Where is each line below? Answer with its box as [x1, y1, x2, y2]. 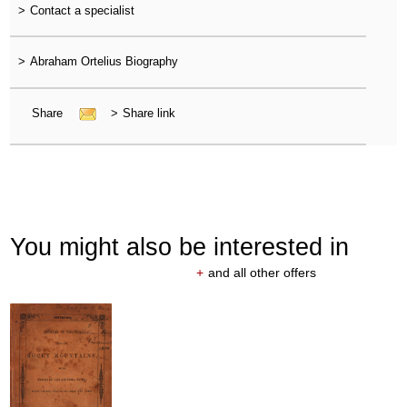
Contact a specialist [29, 4, 134, 18]
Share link [122, 105, 175, 120]
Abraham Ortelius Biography [29, 55, 178, 69]
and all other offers [207, 265, 316, 281]
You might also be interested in [10, 233, 350, 262]
